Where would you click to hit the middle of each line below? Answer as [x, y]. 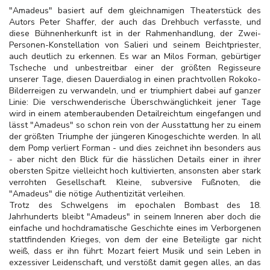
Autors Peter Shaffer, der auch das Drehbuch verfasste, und [135, 22]
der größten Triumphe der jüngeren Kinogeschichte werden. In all [135, 137]
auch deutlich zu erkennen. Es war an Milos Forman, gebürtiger [135, 56]
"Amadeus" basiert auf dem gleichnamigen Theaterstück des [135, 11]
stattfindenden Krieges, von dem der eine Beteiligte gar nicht [135, 240]
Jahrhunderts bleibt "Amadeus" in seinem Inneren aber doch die [135, 217]
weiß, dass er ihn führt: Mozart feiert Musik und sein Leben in [135, 251]
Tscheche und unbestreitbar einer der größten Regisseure [135, 68]
